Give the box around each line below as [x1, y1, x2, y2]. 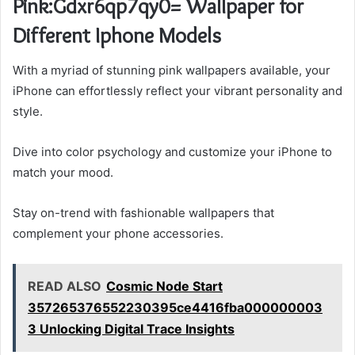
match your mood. [13, 165, 113, 181]
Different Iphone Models [13, 21, 221, 48]
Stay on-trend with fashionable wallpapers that [13, 205, 274, 221]
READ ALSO [28, 278, 101, 295]
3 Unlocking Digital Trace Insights [28, 321, 235, 338]
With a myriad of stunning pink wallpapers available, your [13, 63, 330, 78]
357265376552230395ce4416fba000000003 [28, 300, 323, 316]
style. [13, 104, 43, 120]
